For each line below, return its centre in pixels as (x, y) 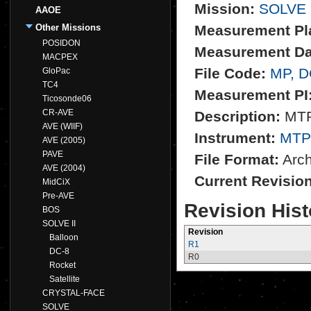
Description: (237, 117)
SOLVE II (59, 224)
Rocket (62, 265)
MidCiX (56, 182)
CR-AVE (58, 112)
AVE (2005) (64, 140)
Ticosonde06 (67, 99)
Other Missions (68, 27)
